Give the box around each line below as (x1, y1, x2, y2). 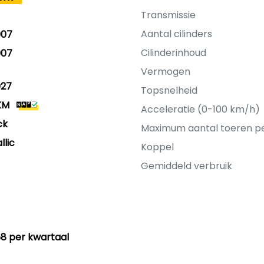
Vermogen (141, 65, 190, 78)
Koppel (141, 140, 174, 154)
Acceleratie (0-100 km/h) (141, 103, 260, 116)
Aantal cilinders (141, 27, 212, 41)
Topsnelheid (141, 84, 197, 97)
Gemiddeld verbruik (141, 159, 232, 173)
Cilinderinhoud (141, 46, 206, 60)
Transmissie (141, 8, 196, 22)
